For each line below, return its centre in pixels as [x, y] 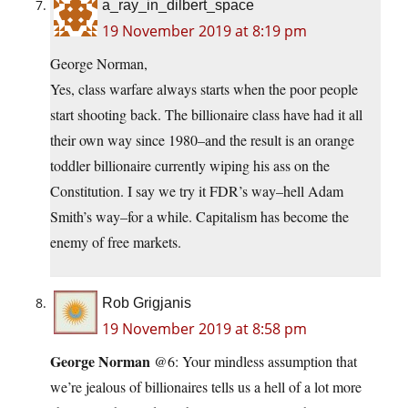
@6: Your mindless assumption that [254, 362]
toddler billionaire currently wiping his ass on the [190, 166]
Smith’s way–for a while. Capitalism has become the [199, 217]
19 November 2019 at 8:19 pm [204, 31]
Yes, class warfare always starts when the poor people [204, 89]
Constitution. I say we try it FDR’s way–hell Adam [197, 191]
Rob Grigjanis [147, 303]
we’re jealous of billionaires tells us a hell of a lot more [206, 387]
